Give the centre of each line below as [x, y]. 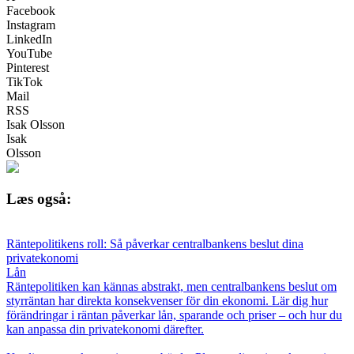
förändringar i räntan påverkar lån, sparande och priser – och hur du [174, 315]
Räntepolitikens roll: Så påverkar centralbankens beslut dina [155, 244]
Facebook [31, 10]
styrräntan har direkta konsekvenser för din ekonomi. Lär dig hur [167, 301]
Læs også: [39, 199]
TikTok [24, 81]
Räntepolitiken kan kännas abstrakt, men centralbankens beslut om [171, 287]
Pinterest [28, 67]
